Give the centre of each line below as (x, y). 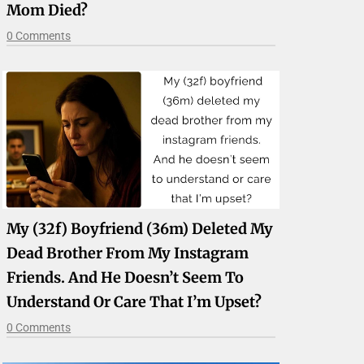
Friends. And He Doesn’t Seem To (126, 278)
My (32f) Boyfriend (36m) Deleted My (140, 229)
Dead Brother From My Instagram (128, 253)
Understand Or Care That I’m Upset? (134, 302)
